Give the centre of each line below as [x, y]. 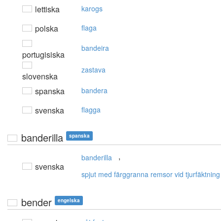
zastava [93, 70]
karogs [92, 9]
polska [46, 29]
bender [37, 202]
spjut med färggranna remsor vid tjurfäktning [151, 174]
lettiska [46, 9]
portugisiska [43, 55]
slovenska [40, 76]
